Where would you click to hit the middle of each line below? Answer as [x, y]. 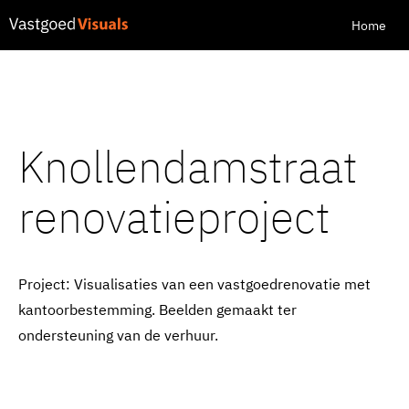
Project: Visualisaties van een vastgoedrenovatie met [194, 284]
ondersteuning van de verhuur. [118, 335]
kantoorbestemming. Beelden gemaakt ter [157, 309]
